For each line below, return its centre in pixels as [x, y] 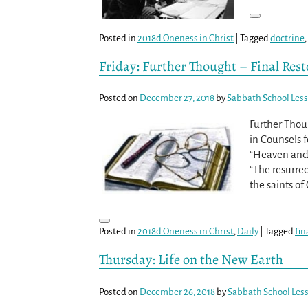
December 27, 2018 [177, 98]
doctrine [287, 38]
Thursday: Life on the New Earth [191, 260]
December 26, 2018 [177, 291]
